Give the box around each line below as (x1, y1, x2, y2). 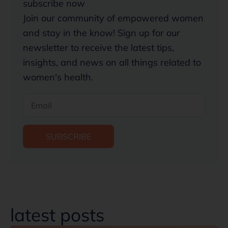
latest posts (10, 203, 104, 226)
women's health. (23, 71, 93, 83)
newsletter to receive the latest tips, (23, 41, 174, 53)
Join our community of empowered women (23, 12, 204, 24)
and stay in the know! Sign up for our (23, 26, 180, 39)
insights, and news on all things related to (23, 56, 201, 68)
